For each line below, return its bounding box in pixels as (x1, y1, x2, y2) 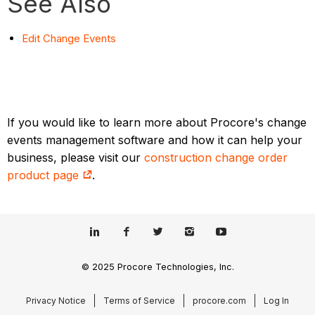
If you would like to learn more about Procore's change (7, 115, 307, 129)
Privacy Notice (26, 295, 86, 307)
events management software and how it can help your (7, 132, 303, 147)
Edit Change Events (22, 31, 117, 45)
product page (7, 167, 83, 182)
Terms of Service (103, 295, 175, 307)
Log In (264, 295, 289, 307)
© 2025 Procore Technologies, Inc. (81, 262, 234, 273)
